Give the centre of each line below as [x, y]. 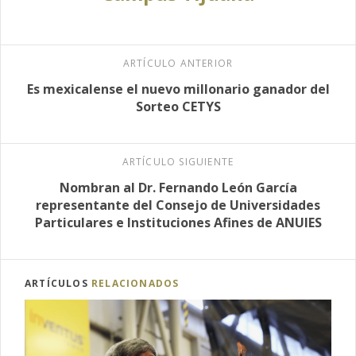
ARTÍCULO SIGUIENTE [178, 161]
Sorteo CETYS [178, 106]
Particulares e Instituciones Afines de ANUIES [178, 222]
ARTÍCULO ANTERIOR [178, 63]
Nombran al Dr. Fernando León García [178, 187]
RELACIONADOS [135, 283]
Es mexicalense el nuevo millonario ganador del [178, 89]
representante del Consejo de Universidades [178, 205]
